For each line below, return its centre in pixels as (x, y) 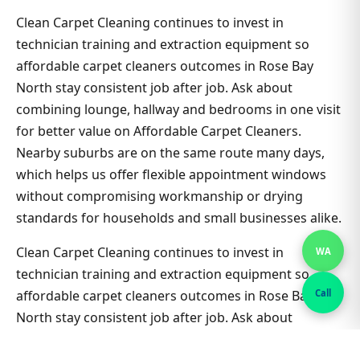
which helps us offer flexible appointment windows (171, 174)
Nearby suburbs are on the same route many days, (170, 152)
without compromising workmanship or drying (160, 196)
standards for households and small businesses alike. (179, 217)
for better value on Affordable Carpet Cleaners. (159, 131)
